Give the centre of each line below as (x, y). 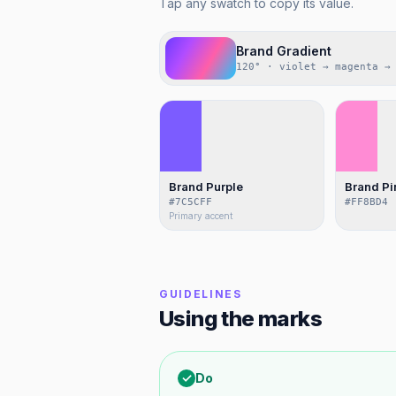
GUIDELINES (201, 294)
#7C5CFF (190, 202)
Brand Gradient (284, 51)
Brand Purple (206, 187)
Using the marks (240, 319)
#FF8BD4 (367, 202)
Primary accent (201, 216)
